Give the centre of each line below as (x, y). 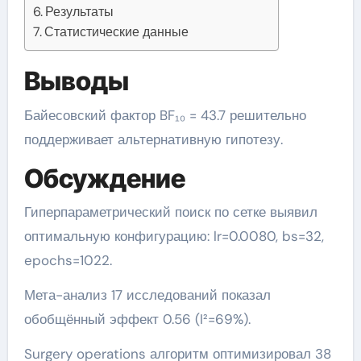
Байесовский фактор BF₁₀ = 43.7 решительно (28, 115)
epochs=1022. (68, 261)
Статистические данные (116, 32)
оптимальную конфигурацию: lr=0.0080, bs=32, (174, 237)
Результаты (79, 12)
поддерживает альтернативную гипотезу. (153, 139)
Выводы (76, 81)
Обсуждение (104, 178)
